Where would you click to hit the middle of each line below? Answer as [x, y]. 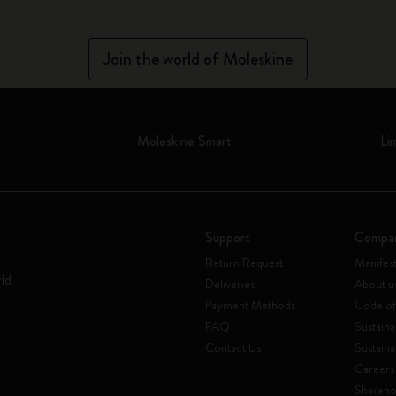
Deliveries [230, 284]
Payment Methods [250, 305]
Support [228, 237]
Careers [374, 369]
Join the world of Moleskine [198, 59]
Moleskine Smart [185, 141]
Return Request [244, 263]
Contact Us [233, 347]
